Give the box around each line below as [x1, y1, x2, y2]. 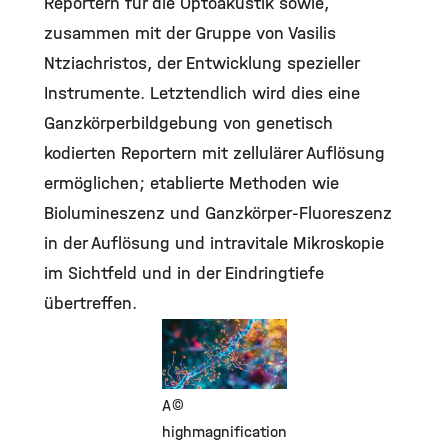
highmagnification [161, 422, 287, 441]
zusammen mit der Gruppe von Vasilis [44, 23, 336, 44]
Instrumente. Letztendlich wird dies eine [44, 83, 360, 104]
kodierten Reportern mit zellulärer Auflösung [44, 143, 385, 164]
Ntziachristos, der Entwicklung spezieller [44, 53, 359, 74]
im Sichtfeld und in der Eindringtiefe [44, 263, 324, 284]
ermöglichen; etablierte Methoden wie [44, 173, 339, 194]
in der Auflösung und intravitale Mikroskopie [44, 233, 384, 254]
